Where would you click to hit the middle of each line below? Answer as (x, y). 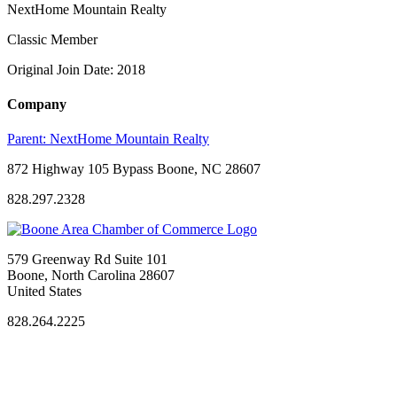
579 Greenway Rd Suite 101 (87, 260)
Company (37, 105)
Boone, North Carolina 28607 (91, 276)
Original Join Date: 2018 (76, 69)
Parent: (28, 139)
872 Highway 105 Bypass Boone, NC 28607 (134, 169)
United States (44, 292)
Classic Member (52, 39)
